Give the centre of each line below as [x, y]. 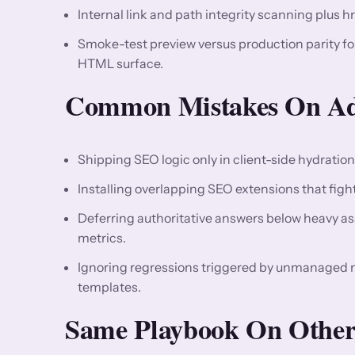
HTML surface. [120, 63]
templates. [109, 286]
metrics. [102, 237]
